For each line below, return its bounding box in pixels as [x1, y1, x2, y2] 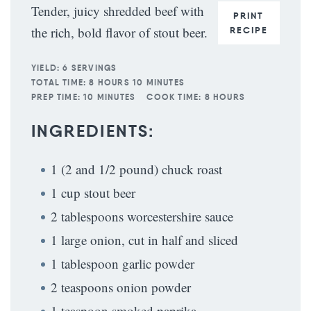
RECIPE [229, 24, 268, 37]
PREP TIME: [31, 92, 81, 102]
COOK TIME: [146, 92, 202, 102]
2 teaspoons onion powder [51, 278, 191, 296]
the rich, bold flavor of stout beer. [31, 24, 208, 41]
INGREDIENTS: [31, 121, 155, 142]
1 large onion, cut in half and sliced [51, 231, 242, 249]
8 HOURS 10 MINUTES [89, 77, 185, 87]
